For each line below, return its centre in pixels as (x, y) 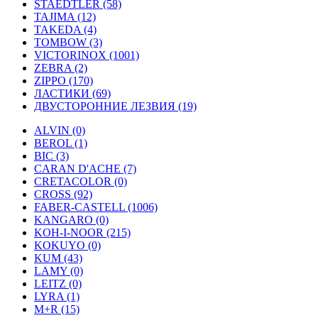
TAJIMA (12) (65, 17)
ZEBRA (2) (61, 68)
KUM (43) (58, 258)
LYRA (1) (57, 296)
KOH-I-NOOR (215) (82, 232)
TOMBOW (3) (68, 42)
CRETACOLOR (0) (81, 181)
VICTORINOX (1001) (87, 55)
